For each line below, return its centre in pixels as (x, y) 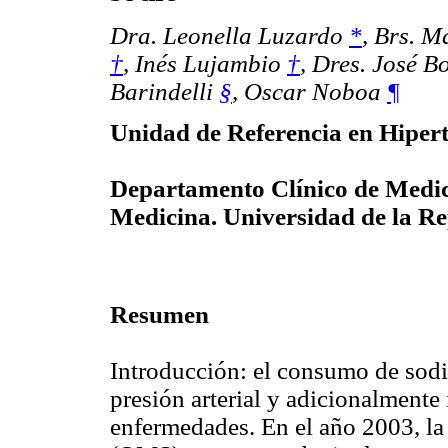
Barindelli (161, 92)
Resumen (159, 314)
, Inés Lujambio (202, 64)
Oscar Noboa (312, 92)
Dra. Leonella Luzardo (226, 36)
